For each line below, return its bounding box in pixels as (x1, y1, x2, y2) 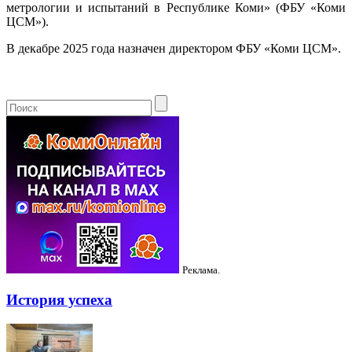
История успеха (6, 291, 112, 308)
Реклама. (182, 264, 220, 277)
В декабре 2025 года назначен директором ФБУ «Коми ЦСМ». (6, 42, 341, 56)
